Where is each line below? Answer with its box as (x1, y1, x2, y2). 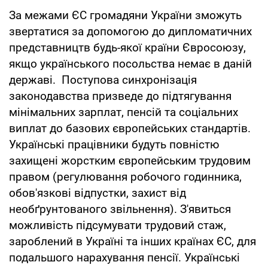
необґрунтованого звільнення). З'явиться (9, 202, 231, 216)
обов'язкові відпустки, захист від (9, 185, 186, 200)
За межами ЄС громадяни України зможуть (9, 8, 242, 22)
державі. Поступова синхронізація (9, 72, 197, 87)
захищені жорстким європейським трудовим (9, 153, 251, 167)
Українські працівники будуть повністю (9, 137, 220, 151)
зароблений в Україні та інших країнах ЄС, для (9, 234, 256, 248)
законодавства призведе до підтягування (9, 89, 232, 103)
